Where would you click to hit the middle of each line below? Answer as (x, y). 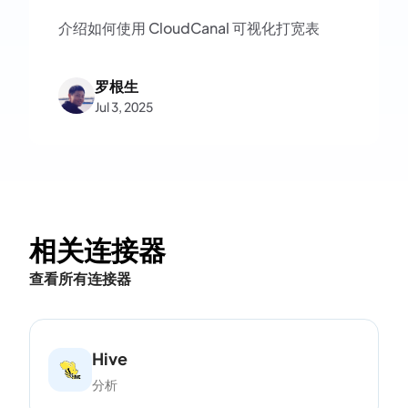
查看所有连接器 (80, 278)
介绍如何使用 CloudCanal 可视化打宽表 (189, 28)
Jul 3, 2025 (124, 107)
